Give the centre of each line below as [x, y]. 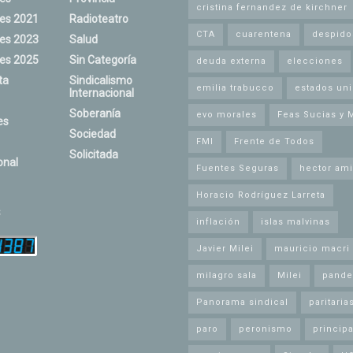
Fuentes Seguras [238, 169]
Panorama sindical [242, 303]
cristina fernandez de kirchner [272, 8]
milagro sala [227, 276]
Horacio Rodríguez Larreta [261, 195]
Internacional [101, 93]
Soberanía [95, 114]
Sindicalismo [100, 81]
